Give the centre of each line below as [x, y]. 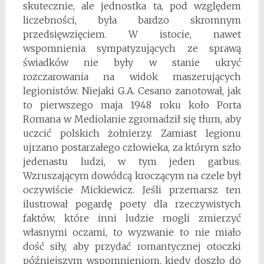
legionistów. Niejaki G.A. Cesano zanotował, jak [132, 90]
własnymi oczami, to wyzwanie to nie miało [132, 232]
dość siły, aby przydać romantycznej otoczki [132, 246]
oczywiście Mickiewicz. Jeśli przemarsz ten [132, 189]
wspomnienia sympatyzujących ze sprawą [132, 48]
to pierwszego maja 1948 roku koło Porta [132, 105]
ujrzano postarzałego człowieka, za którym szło [132, 147]
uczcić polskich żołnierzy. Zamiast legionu [132, 133]
